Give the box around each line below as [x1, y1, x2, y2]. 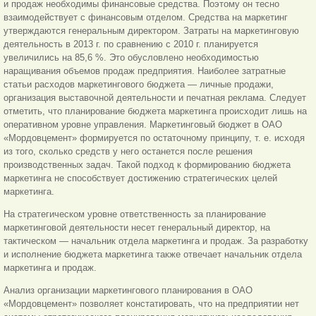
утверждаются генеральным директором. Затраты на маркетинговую [4, 25, 299, 37]
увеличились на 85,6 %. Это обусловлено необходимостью [4, 52, 259, 63]
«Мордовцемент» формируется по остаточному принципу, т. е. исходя [4, 133, 305, 144]
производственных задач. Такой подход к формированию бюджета [4, 159, 291, 171]
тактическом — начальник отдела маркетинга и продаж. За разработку [4, 236, 308, 247]
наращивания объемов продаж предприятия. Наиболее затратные [4, 66, 286, 77]
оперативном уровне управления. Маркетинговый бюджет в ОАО [4, 119, 282, 130]
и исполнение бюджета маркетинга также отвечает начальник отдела [4, 249, 302, 260]
